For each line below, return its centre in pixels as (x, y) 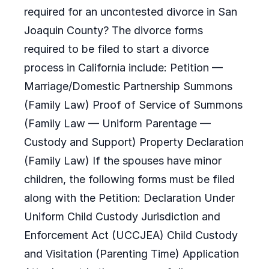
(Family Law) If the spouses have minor (123, 161)
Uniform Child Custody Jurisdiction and (122, 216)
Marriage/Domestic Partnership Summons (128, 86)
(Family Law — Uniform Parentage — (117, 123)
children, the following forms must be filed (129, 179)
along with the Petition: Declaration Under (129, 198)
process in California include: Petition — (123, 68)
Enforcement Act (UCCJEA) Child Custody (131, 235)
